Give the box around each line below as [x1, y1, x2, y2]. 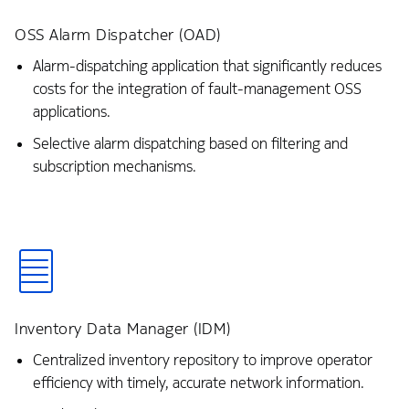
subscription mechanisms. [32, 156, 196, 176]
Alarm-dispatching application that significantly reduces [32, 57, 382, 77]
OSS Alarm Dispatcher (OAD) [15, 25, 222, 46]
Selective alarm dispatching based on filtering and [32, 133, 348, 153]
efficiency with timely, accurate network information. [32, 372, 364, 393]
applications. [32, 102, 110, 122]
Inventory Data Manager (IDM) [15, 318, 231, 339]
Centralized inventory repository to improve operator [32, 350, 372, 370]
